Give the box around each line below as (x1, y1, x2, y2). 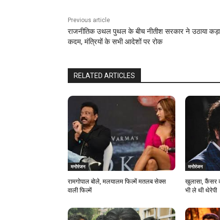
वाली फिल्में (68, 187, 92, 194)
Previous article (68, 17, 110, 24)
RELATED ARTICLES (74, 72, 135, 80)
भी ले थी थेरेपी (185, 187, 217, 194)
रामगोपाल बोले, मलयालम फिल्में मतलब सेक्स (68, 178, 166, 186)
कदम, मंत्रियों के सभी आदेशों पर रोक (68, 37, 163, 47)
